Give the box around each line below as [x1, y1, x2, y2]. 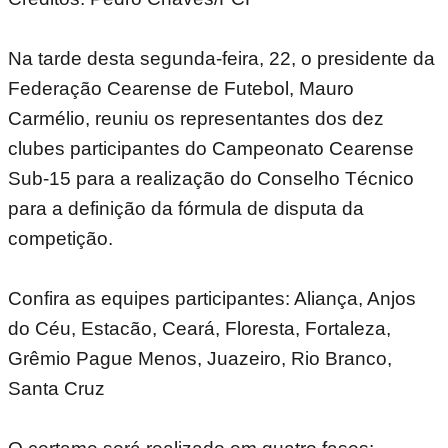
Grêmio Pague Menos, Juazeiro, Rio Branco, [8, 348, 392, 370]
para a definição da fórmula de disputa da [8, 198, 364, 220]
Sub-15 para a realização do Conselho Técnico [8, 168, 414, 190]
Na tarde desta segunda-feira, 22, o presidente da [8, 48, 435, 70]
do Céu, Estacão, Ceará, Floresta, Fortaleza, [8, 318, 391, 340]
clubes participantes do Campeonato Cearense [8, 138, 414, 160]
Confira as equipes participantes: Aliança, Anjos [8, 288, 416, 310]
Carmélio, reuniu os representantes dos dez [8, 108, 384, 130]
